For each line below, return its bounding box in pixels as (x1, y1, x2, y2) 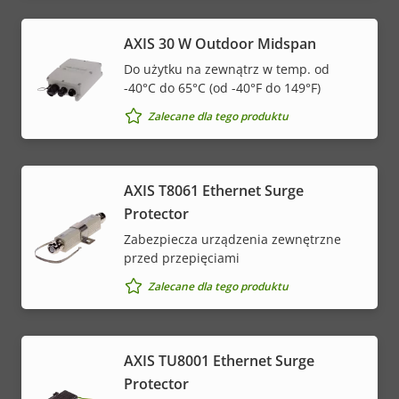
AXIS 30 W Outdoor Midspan (124, 34, 316, 54)
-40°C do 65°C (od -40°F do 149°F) (124, 79, 321, 97)
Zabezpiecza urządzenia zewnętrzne (124, 231, 341, 248)
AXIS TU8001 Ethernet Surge (124, 351, 314, 371)
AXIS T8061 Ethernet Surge (124, 181, 304, 201)
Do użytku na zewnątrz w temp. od (124, 61, 330, 78)
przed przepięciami (124, 249, 240, 267)
